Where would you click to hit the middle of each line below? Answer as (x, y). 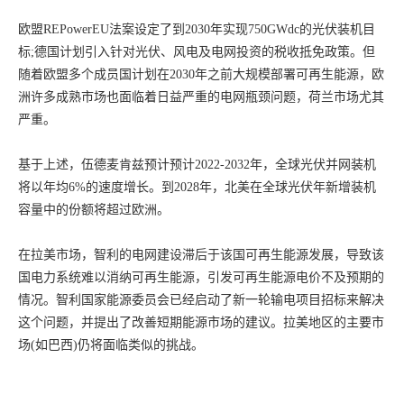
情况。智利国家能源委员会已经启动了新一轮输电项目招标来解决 (201, 300)
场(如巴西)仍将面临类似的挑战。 (113, 345)
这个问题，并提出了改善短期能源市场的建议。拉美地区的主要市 (201, 322)
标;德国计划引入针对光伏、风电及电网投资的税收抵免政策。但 (197, 52)
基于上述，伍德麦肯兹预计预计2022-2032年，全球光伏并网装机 (197, 165)
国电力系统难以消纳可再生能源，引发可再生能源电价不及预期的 (201, 277)
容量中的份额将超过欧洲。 (94, 210)
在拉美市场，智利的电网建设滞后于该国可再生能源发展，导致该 (201, 255)
